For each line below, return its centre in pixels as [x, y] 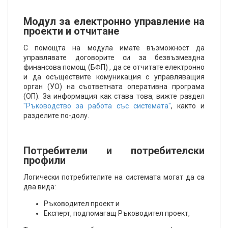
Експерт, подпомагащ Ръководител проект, [117, 213]
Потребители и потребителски [114, 151]
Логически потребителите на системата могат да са [114, 177]
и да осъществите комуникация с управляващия [114, 77]
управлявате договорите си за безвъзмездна [114, 58]
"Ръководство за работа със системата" [97, 106]
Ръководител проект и [82, 204]
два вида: [40, 187]
